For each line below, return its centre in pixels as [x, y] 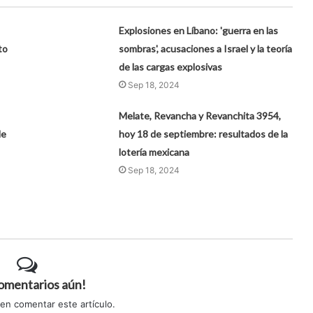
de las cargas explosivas [172, 66]
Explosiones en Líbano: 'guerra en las [199, 30]
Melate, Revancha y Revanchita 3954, [200, 115]
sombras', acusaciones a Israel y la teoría [206, 48]
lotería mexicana [154, 152]
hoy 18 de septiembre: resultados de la [204, 133]
